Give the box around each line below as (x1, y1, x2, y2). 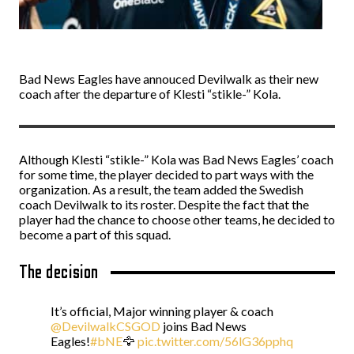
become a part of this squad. (19, 227, 171, 242)
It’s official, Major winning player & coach (51, 303, 273, 318)
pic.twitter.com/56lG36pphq (137, 333, 293, 348)
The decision (19, 262, 99, 283)
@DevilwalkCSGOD (51, 318, 160, 333)
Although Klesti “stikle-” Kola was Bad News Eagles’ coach (19, 152, 333, 167)
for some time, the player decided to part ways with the (19, 167, 314, 182)
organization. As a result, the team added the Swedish (19, 182, 303, 197)
